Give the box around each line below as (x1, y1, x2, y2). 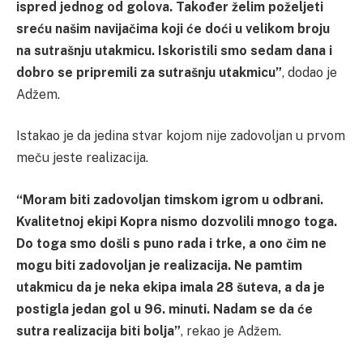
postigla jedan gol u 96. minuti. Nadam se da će (16, 301, 313, 317)
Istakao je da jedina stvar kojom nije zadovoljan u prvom (16, 128, 345, 144)
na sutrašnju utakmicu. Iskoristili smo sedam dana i (16, 42, 332, 58)
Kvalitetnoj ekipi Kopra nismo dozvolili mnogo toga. (16, 213, 337, 229)
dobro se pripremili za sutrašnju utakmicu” (16, 64, 282, 80)
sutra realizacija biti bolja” (16, 322, 181, 339)
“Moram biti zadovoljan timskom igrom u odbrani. (16, 191, 323, 207)
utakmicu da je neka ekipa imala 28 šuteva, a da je (16, 279, 325, 295)
